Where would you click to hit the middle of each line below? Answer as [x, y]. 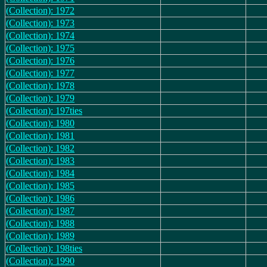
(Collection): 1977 [40, 73]
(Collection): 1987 [40, 211]
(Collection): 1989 [40, 236]
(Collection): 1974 [40, 35]
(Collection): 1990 [40, 261]
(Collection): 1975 [40, 48]
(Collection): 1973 [40, 23]
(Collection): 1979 [40, 98]
